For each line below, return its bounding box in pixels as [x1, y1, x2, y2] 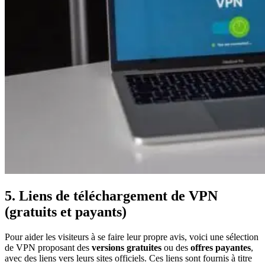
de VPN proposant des [5, 243, 92, 253]
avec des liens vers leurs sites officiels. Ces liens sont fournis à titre [5, 253, 252, 264]
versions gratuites [92, 243, 161, 253]
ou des [161, 243, 190, 253]
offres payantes [190, 243, 251, 253]
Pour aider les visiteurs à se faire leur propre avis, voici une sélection [5, 232, 258, 243]
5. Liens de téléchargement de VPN [5, 188, 218, 204]
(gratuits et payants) [5, 204, 127, 220]
